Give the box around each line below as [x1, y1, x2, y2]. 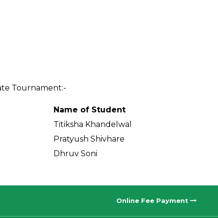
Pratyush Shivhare [54, 134, 125, 144]
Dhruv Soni [54, 149, 97, 159]
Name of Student [54, 105, 126, 115]
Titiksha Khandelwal [54, 120, 132, 129]
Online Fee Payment [116, 197, 190, 205]
